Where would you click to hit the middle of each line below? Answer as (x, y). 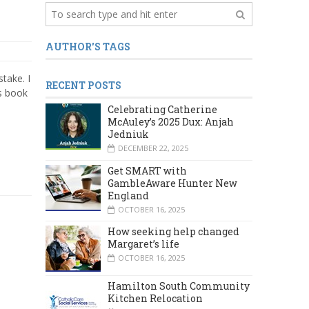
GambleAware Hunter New (172, 183)
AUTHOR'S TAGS (88, 47)
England (128, 195)
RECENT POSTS (83, 86)
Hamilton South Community (179, 286)
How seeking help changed (173, 231)
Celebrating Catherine (162, 110)
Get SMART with (147, 170)
